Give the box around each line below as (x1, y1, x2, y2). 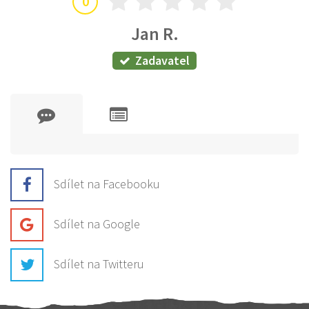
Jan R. (130, 21, 179, 45)
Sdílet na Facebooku (54, 175, 160, 192)
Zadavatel (135, 52, 190, 69)
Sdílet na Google (54, 215, 140, 232)
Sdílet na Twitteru (54, 255, 144, 272)
